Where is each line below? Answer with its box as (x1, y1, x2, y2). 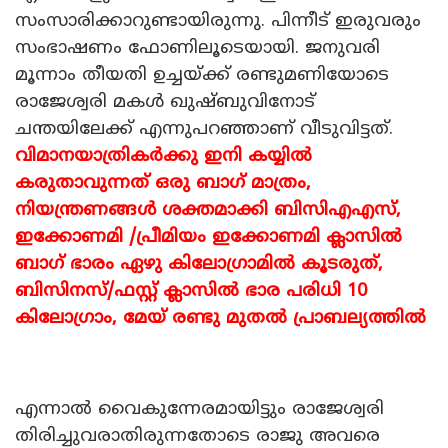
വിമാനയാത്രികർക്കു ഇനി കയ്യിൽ (15, 144, 312, 168)
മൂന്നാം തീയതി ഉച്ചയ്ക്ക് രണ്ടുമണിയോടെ (15, 63, 389, 87)
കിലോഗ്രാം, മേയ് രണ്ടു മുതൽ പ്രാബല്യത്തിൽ (15, 306, 426, 330)
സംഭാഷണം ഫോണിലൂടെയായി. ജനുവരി (15, 36, 380, 60)
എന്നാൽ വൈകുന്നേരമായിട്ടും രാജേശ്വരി (15, 397, 384, 421)
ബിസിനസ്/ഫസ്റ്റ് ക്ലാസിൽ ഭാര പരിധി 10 (15, 279, 367, 303)
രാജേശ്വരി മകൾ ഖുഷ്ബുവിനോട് (15, 90, 315, 114)
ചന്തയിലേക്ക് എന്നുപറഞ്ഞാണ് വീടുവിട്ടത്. (15, 117, 393, 141)
